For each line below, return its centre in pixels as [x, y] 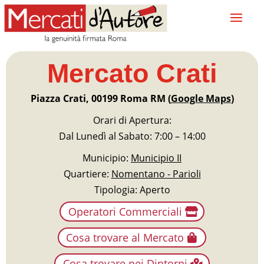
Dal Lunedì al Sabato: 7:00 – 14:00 [132, 136]
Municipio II [156, 158]
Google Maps [201, 98]
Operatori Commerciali [125, 211]
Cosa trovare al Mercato [125, 237]
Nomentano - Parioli [156, 174]
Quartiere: [87, 174]
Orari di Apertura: [132, 120]
